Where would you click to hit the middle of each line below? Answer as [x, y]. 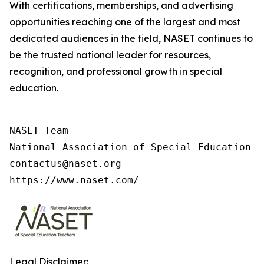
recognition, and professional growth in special [116, 71]
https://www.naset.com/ [74, 180]
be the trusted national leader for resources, [110, 55]
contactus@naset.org [65, 164]
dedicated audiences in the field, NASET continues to [131, 38]
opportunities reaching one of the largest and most [125, 22]
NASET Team [39, 131]
